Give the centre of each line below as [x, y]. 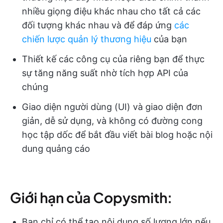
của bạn [169, 39]
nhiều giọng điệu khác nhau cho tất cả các [111, 11]
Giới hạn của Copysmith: [91, 198]
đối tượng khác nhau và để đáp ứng [98, 25]
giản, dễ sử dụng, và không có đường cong [112, 121]
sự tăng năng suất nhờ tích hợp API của [105, 73]
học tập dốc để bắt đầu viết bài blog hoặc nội [117, 135]
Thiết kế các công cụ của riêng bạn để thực [113, 59]
